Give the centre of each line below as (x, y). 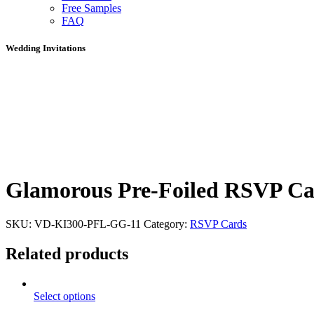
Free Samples (91, 8)
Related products (67, 253)
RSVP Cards (218, 224)
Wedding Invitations (46, 48)
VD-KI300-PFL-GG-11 (88, 224)
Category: (167, 224)
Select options (64, 296)
